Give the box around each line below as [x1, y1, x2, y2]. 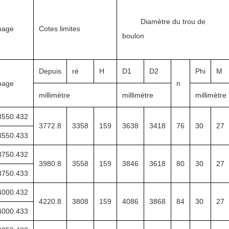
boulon [122, 31, 144, 40]
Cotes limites [39, 24, 80, 33]
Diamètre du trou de [122, 17, 205, 26]
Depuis [39, 66, 61, 75]
